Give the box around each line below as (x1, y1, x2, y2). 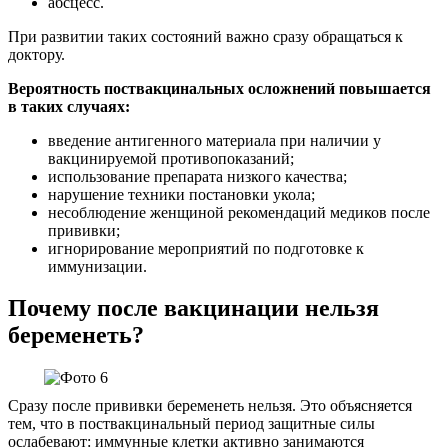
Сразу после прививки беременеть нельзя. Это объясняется (8, 397, 412, 415)
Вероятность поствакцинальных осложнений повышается (8, 79, 431, 97)
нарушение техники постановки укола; (48, 185, 315, 203)
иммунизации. (48, 257, 147, 275)
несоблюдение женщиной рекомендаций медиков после (48, 203, 430, 221)
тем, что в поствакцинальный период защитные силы (8, 415, 375, 433)
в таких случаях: (8, 97, 130, 115)
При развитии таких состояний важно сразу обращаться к (8, 27, 403, 45)
